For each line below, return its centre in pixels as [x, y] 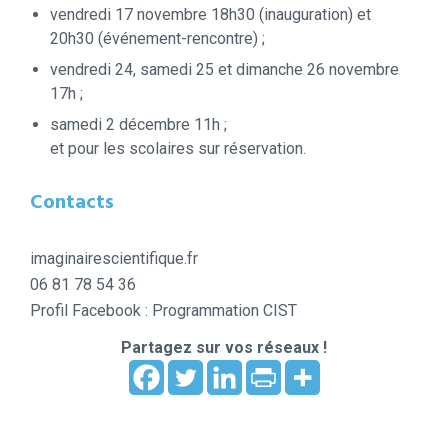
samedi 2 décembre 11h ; [138, 124]
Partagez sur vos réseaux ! [224, 347]
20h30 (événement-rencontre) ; [157, 38]
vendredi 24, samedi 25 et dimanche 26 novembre [224, 69]
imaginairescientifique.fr [114, 258]
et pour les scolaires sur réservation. [178, 148]
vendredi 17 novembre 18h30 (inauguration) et [210, 14]
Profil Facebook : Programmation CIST [163, 310]
